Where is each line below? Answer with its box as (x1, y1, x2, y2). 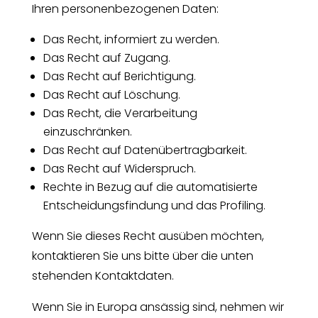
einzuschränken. (43, 123, 132, 140)
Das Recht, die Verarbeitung (43, 104, 197, 121)
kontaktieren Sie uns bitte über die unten (31, 247, 253, 264)
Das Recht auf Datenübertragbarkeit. (43, 141, 247, 158)
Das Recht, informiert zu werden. (43, 31, 219, 48)
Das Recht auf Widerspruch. (43, 160, 196, 177)
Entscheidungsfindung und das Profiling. (43, 197, 265, 214)
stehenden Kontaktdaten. (31, 267, 174, 284)
